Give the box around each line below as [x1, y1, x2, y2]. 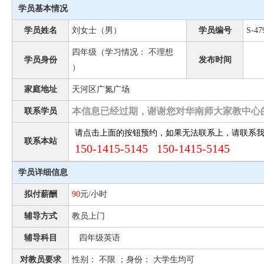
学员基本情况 [18, 4, 68, 13]
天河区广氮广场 [72, 85, 130, 94]
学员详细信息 [18, 168, 68, 177]
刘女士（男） [72, 26, 121, 35]
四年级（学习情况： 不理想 [72, 48, 173, 57]
